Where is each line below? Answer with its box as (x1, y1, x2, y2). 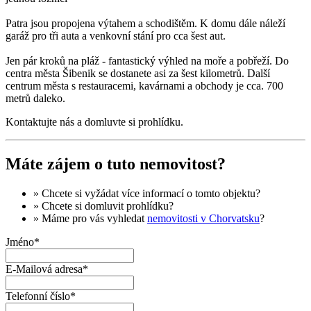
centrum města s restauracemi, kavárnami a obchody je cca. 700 (6, 80, 283, 92)
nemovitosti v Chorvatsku (147, 212, 260, 224)
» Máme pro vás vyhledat (33, 212, 147, 224)
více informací (121, 187, 184, 199)
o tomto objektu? (184, 187, 260, 199)
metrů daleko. (6, 92, 65, 105)
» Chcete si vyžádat (33, 187, 121, 199)
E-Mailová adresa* (6, 262, 88, 275)
